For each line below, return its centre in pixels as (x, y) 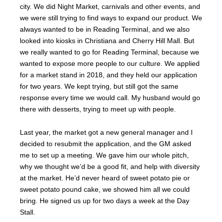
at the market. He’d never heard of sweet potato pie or (105, 178)
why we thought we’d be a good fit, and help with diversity (110, 166)
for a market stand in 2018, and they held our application (109, 75)
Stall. (28, 212)
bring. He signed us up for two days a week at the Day (105, 200)
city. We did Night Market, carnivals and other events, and (110, 6)
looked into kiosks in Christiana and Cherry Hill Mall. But (107, 40)
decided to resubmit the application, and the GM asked (106, 143)
